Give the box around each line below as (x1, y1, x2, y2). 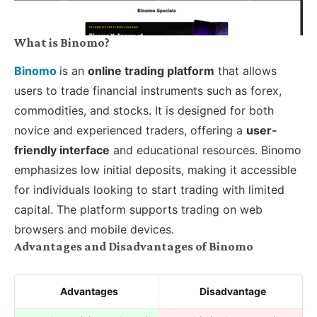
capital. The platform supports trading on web (14, 202, 263, 217)
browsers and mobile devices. (14, 221, 174, 236)
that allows (214, 63, 277, 78)
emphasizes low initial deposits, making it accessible (14, 162, 296, 177)
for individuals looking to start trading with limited (14, 182, 284, 197)
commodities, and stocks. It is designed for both (14, 103, 274, 117)
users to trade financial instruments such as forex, (14, 83, 282, 98)
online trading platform (88, 63, 214, 78)
